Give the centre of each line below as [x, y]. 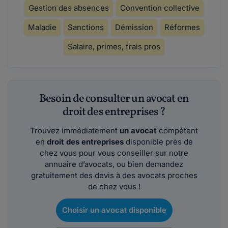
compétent [177, 130]
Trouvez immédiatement [75, 130]
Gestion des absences [69, 8]
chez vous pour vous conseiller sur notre [114, 153]
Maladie [42, 27]
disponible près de [158, 141]
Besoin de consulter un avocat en [114, 99]
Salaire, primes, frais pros [114, 46]
